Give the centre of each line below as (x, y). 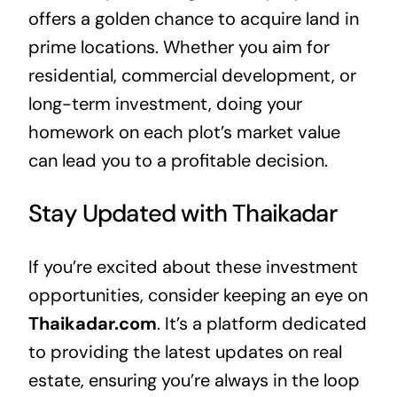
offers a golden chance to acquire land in (193, 18)
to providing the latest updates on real (185, 352)
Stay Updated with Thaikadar (182, 213)
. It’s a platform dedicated (261, 324)
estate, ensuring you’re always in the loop (194, 381)
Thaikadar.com (92, 324)
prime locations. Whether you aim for (179, 47)
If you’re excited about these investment (193, 267)
